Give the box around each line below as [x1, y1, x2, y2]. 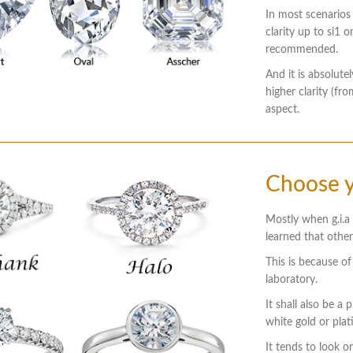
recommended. [265, 43, 338, 55]
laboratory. [265, 274, 318, 286]
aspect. [265, 103, 299, 115]
